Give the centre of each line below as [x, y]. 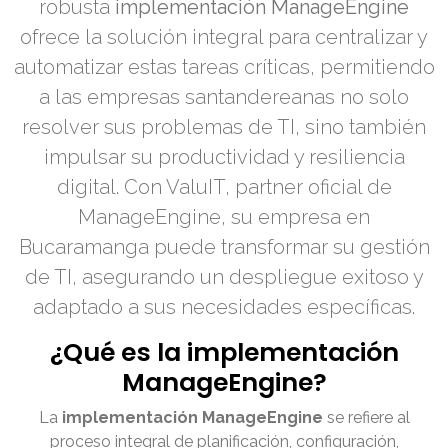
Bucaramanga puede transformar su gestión [224, 247]
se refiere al [366, 418]
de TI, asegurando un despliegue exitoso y [224, 277]
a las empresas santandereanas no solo [224, 97]
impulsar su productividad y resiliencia [224, 157]
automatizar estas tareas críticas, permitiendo [224, 67]
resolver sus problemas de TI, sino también [224, 127]
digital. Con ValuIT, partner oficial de [224, 187]
